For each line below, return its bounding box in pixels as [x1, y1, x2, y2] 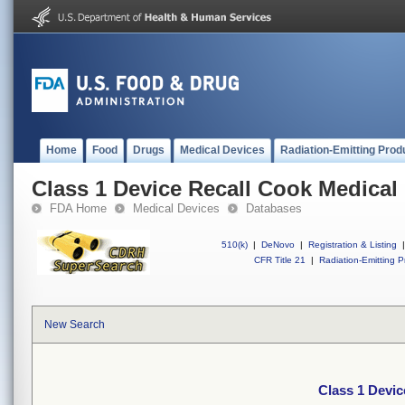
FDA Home [50, 202, 107, 215]
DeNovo [261, 240, 295, 250]
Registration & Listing [308, 240, 397, 250]
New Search [44, 318, 105, 331]
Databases [246, 202, 302, 215]
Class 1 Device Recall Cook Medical [32, 176, 398, 201]
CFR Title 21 [254, 255, 306, 265]
